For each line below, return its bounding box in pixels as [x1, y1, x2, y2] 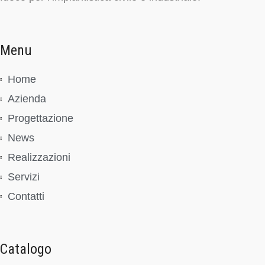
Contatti [7, 190, 44, 203]
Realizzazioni [7, 151, 70, 164]
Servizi [7, 171, 40, 183]
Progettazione [7, 112, 73, 125]
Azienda [7, 93, 46, 105]
